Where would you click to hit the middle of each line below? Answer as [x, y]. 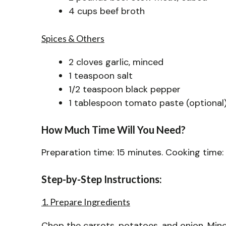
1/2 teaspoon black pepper [125, 89]
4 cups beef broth [107, 11]
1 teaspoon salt [101, 75]
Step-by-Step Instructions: [102, 179]
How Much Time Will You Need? [114, 129]
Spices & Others [73, 38]
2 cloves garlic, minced [116, 62]
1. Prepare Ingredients [86, 202]
